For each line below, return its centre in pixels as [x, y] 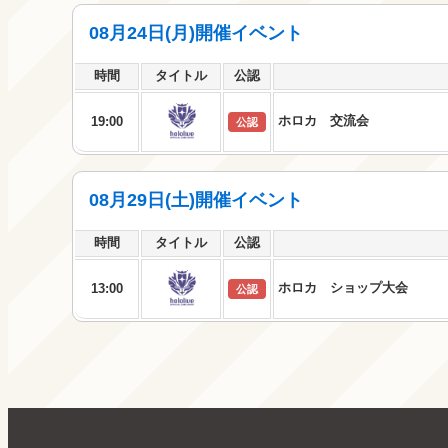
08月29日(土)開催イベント [196, 200]
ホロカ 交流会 [323, 120]
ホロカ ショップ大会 [343, 287]
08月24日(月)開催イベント [196, 33]
